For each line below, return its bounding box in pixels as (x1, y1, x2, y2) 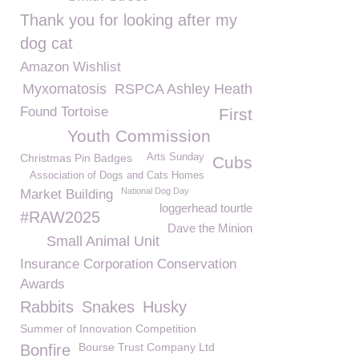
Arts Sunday (147, 151, 204, 163)
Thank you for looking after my (20, 11, 237, 29)
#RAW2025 (20, 208, 100, 226)
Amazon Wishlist (20, 59, 121, 75)
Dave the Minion (167, 221, 252, 235)
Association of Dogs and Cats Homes (30, 170, 204, 181)
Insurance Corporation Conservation (20, 256, 236, 272)
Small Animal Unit (46, 233, 159, 249)
